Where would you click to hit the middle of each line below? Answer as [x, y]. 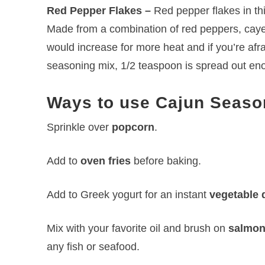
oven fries [105, 161]
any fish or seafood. [93, 246]
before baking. [166, 161]
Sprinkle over [79, 127]
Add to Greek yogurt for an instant [128, 194]
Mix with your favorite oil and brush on [137, 228]
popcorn [133, 127]
